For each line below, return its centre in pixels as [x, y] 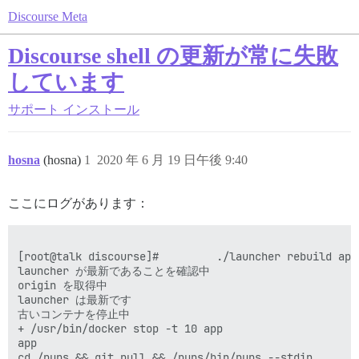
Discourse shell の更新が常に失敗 [173, 56]
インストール [101, 109]
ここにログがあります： [79, 203]
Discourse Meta [48, 16]
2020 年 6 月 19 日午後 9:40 [172, 160]
